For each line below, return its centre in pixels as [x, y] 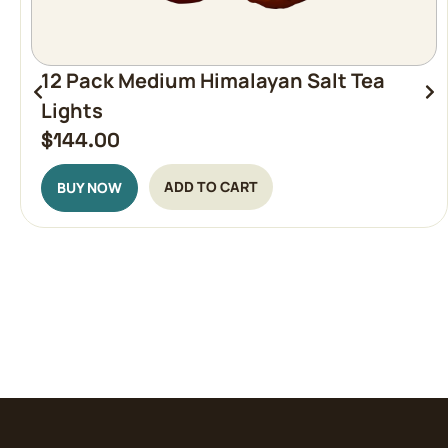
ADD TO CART [211, 186]
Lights [72, 110]
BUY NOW [89, 187]
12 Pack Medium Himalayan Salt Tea [213, 80]
